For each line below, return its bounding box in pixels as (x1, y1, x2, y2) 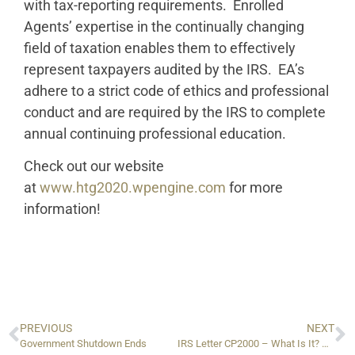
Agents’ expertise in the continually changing (24, 17, 304, 35)
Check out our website (24, 158, 164, 175)
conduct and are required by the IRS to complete (24, 103, 326, 120)
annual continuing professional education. (24, 124, 286, 142)
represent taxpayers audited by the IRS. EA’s (24, 60, 304, 78)
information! (24, 200, 101, 218)
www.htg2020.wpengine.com (40, 179, 226, 197)
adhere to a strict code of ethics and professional (24, 82, 329, 99)
